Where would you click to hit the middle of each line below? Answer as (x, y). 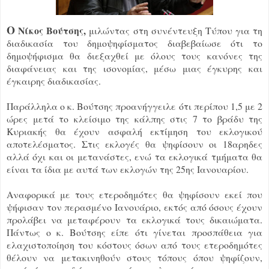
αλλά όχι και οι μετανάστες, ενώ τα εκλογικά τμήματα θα (134, 156)
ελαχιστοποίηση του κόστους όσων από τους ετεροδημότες (134, 244)
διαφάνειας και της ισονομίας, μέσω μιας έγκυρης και (134, 68)
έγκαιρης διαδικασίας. (54, 80)
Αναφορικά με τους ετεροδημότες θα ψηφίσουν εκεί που (134, 194)
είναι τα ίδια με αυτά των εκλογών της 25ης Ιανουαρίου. (128, 169)
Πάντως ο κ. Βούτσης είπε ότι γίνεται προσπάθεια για (134, 232)
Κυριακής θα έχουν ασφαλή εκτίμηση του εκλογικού (134, 131)
